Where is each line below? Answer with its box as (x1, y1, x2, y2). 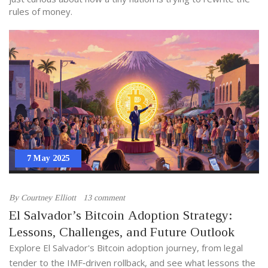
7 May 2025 (27, 154, 69, 163)
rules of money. (9, 5, 72, 17)
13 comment (83, 193, 125, 203)
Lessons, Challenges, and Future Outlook (9, 224, 234, 240)
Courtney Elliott (21, 193, 76, 203)
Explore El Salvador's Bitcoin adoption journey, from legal (9, 242, 243, 254)
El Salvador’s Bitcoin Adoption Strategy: (9, 208, 233, 223)
